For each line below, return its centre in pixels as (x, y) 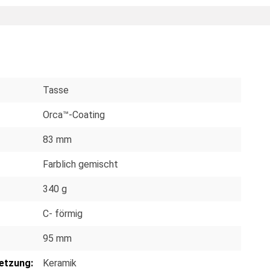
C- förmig (63, 213)
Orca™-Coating (74, 115)
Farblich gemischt (80, 164)
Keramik (60, 263)
